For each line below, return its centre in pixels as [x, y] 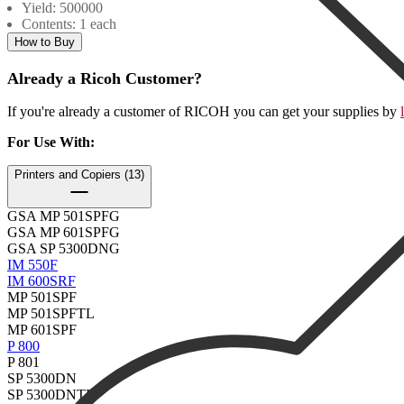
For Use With [49, 142]
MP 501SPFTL [51, 313]
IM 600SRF [41, 280]
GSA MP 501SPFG [64, 216]
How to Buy [45, 41]
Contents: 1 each [69, 23]
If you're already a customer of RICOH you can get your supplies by [202, 111]
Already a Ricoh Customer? [105, 78]
